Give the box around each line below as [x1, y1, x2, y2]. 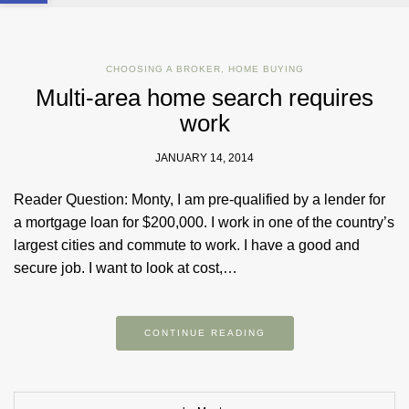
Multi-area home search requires [36, 84, 373, 112]
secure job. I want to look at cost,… [14, 260, 237, 277]
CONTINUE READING [143, 328, 266, 339]
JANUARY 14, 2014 [155, 152, 254, 165]
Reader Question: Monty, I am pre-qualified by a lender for [14, 192, 385, 208]
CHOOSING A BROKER [105, 64, 221, 75]
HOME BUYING [227, 64, 304, 75]
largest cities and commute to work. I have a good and [14, 237, 360, 254]
